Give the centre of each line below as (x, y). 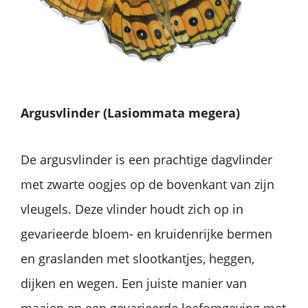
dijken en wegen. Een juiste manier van (134, 283)
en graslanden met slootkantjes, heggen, (137, 258)
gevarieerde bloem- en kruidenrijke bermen (146, 233)
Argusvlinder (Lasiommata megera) (130, 112)
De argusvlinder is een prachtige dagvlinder (146, 159)
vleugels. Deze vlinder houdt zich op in (132, 209)
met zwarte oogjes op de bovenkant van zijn (147, 184)
